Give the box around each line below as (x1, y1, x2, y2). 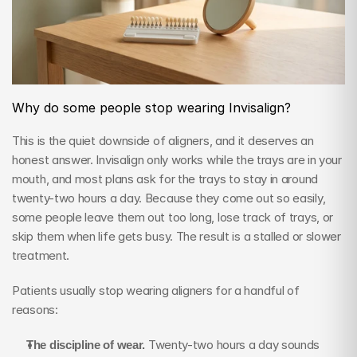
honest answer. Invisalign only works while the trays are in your (12, 151, 342, 167)
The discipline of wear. (26, 336, 146, 352)
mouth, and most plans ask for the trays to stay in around (12, 171, 318, 186)
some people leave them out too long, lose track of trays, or (12, 209, 334, 225)
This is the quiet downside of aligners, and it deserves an (12, 132, 314, 148)
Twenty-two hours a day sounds (145, 336, 320, 352)
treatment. (12, 247, 69, 263)
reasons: (12, 301, 58, 317)
